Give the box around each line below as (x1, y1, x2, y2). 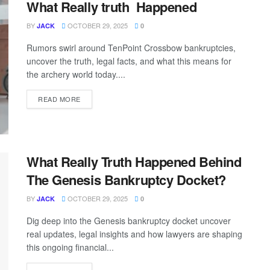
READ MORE (38, 94, 81, 104)
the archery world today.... (27, 68, 125, 80)
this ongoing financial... (27, 241, 114, 254)
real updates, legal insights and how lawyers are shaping (27, 228, 242, 240)
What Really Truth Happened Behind (27, 152, 242, 172)
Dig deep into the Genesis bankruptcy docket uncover (27, 215, 231, 227)
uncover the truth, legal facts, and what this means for (27, 55, 231, 67)
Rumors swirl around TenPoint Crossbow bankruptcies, (27, 42, 236, 54)
